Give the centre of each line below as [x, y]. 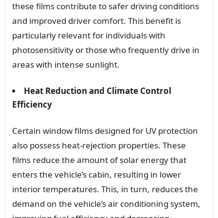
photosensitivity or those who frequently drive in [106, 50]
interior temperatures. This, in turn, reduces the [105, 189]
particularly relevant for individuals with [89, 35]
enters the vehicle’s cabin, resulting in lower [96, 174]
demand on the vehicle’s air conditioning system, [106, 203]
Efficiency [32, 104]
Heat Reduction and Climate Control [97, 91]
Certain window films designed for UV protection [105, 130]
